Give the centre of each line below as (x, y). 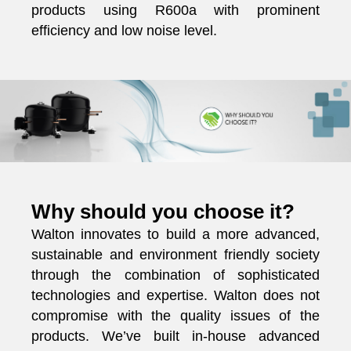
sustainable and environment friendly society (175, 255)
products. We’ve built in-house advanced (175, 337)
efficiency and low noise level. (124, 30)
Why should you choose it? (163, 212)
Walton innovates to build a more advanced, (175, 235)
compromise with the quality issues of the (175, 316)
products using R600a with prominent (175, 10)
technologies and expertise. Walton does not (175, 296)
